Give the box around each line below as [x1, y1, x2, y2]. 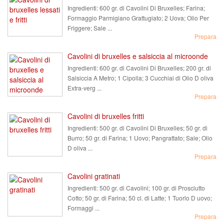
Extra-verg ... [67, 83, 101, 92]
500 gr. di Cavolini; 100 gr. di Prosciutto [98, 183, 205, 192]
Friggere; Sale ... [67, 23, 112, 32]
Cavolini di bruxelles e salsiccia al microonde [67, 51, 208, 61]
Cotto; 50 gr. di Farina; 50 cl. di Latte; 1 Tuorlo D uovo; [67, 193, 212, 202]
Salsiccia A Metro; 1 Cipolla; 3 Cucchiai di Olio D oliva [67, 73, 213, 82]
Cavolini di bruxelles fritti [67, 111, 144, 121]
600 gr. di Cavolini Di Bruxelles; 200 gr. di [98, 63, 211, 72]
